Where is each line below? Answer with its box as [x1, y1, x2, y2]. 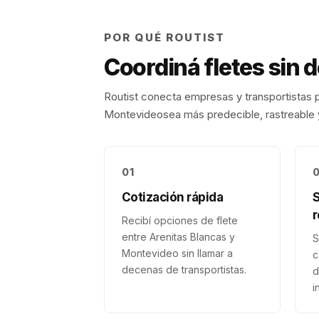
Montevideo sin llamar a [122, 247, 233, 259]
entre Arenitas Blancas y [122, 231, 235, 243]
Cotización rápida [122, 190, 224, 204]
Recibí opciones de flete [122, 214, 238, 226]
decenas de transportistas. [122, 263, 246, 276]
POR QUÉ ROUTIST [104, 31, 226, 44]
